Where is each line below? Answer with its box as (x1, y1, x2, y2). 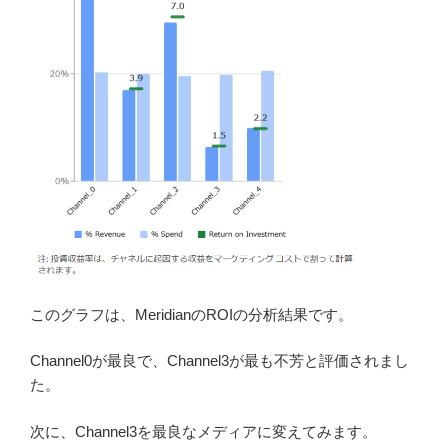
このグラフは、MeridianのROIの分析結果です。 (30, 305, 353, 323)
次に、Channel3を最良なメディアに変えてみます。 (30, 422, 377, 440)
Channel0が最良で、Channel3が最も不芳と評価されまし (30, 352, 409, 370)
